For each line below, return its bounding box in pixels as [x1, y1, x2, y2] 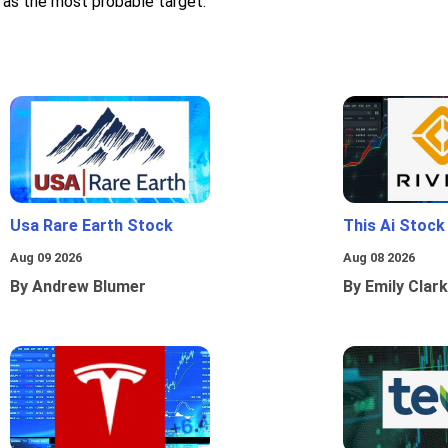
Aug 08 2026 [343, 250, 415, 266]
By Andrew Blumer [10, 277, 146, 297]
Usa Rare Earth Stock [10, 216, 173, 236]
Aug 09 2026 [10, 250, 82, 266]
